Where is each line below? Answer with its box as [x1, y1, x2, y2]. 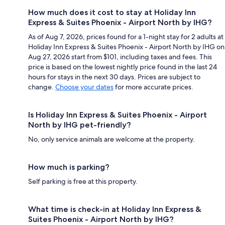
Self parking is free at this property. [28, 176, 138, 186]
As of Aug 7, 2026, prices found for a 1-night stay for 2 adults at [28, 32, 223, 41]
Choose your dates [55, 82, 114, 91]
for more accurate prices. [114, 82, 193, 91]
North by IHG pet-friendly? [28, 120, 131, 130]
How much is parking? [28, 162, 109, 172]
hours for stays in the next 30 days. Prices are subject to [28, 72, 200, 81]
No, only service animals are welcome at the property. [28, 134, 195, 144]
